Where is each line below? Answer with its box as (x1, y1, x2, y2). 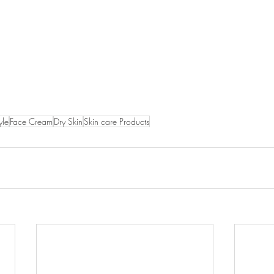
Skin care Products (84, 116, 149, 128)
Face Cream (10, 116, 53, 128)
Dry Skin (54, 116, 83, 128)
